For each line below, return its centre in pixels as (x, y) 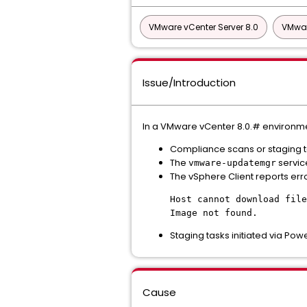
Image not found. (214, 213)
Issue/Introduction (189, 83)
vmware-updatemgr (232, 163)
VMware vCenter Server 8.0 (204, 27)
